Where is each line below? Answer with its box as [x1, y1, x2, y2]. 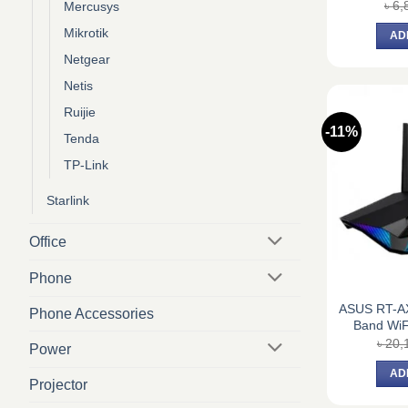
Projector [29, 376, 87, 393]
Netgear [64, 52, 110, 67]
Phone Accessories [29, 306, 154, 322]
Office [29, 234, 66, 250]
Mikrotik [64, 25, 108, 41]
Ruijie [64, 105, 96, 120]
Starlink [46, 193, 89, 209]
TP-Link [64, 158, 108, 173]
